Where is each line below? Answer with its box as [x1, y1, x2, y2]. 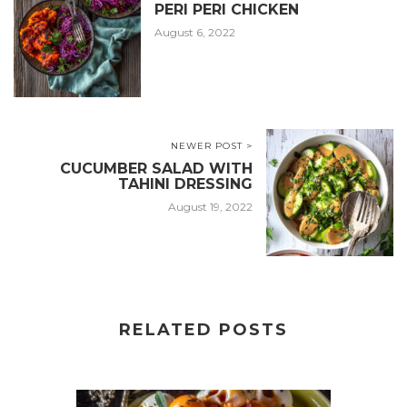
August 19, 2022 [168, 200, 253, 214]
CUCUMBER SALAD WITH [60, 160, 253, 178]
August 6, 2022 [154, 25, 235, 40]
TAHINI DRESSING [118, 175, 253, 194]
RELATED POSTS [119, 320, 288, 341]
